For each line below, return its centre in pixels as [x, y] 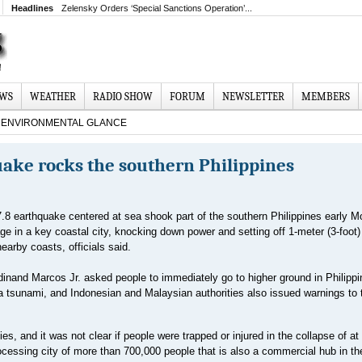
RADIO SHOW [123, 97]
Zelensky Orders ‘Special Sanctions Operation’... [157, 8]
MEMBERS [326, 97]
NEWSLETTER [253, 97]
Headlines [32, 8]
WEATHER [53, 97]
